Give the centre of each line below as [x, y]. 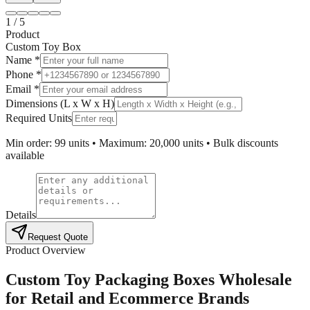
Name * [23, 60]
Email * [22, 89]
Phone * [24, 74]
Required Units [39, 118]
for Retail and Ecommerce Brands [127, 298]
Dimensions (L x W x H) [60, 103]
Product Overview [46, 250]
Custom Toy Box [43, 46]
